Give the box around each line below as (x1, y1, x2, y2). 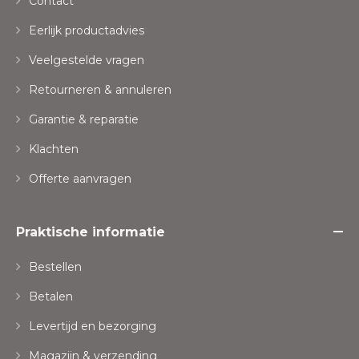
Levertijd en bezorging (26, 319, 156, 334)
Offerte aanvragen (26, 171, 131, 187)
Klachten (26, 142, 79, 157)
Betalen (26, 289, 73, 305)
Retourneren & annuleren (26, 83, 171, 98)
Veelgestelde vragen (26, 53, 144, 68)
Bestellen (26, 260, 82, 275)
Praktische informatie (16, 224, 165, 240)
